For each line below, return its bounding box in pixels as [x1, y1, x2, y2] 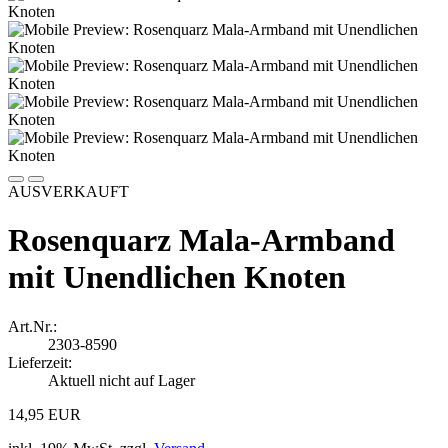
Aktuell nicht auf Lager [48, 371, 195, 389]
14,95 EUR [8, 405, 81, 423]
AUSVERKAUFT [8, 183, 129, 200]
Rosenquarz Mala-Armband [8, 222, 395, 259]
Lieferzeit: [8, 353, 72, 371]
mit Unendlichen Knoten [8, 259, 346, 296]
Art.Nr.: [8, 317, 57, 335]
